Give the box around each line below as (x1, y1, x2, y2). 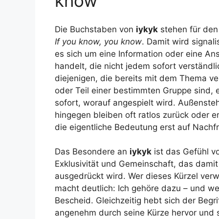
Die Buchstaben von (55, 24, 136, 34)
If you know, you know (55, 36, 142, 46)
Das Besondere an (55, 147, 130, 157)
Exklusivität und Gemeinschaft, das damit (55, 159, 218, 169)
